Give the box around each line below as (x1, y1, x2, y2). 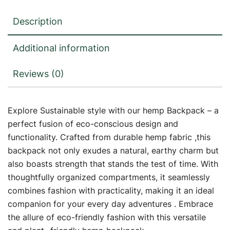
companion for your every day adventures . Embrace (8, 198, 213, 209)
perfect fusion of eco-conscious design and (8, 118, 178, 129)
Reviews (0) (13, 68, 64, 79)
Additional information (13, 42, 110, 53)
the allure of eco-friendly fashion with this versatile (8, 212, 206, 222)
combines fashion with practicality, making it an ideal (8, 185, 214, 196)
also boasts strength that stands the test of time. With (8, 158, 218, 169)
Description (13, 15, 63, 27)
